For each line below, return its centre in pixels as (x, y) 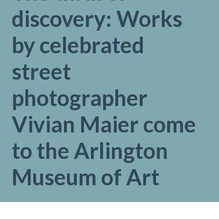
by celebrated (78, 45)
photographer (80, 98)
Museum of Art (86, 177)
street (41, 71)
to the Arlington (90, 151)
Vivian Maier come (104, 124)
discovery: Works (97, 19)
